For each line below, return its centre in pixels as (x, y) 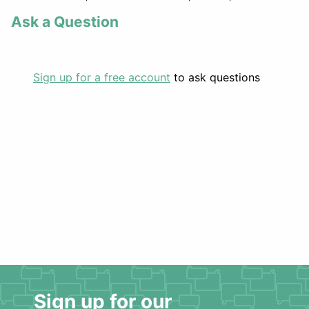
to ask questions (215, 77)
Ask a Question (65, 22)
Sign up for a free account (102, 77)
